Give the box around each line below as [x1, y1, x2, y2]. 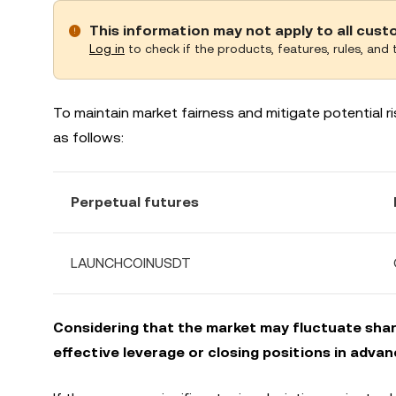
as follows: [53, 129, 124, 146]
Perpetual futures [71, 194, 199, 210]
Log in [89, 42, 125, 56]
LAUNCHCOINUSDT [71, 255, 191, 271]
